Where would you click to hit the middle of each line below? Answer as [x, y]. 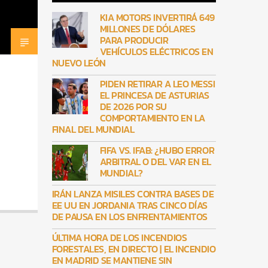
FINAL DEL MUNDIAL [93, 130]
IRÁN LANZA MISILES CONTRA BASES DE [133, 194]
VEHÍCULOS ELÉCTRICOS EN [156, 52]
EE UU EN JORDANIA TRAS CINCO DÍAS [130, 205]
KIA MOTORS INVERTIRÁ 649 [157, 18]
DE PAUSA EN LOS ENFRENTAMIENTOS [130, 217]
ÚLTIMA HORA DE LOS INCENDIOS [119, 238]
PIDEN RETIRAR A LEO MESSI [157, 84]
